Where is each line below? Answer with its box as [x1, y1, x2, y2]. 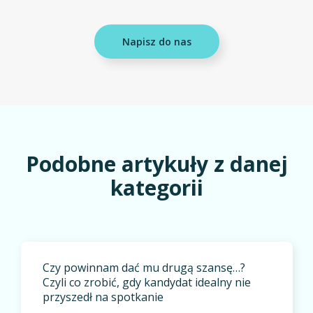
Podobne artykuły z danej [25, 149, 288, 178]
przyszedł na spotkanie [43, 289, 164, 305]
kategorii [110, 173, 203, 202]
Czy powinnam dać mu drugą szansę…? [43, 259, 246, 275]
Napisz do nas [122, 35, 191, 49]
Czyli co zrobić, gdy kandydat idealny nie [43, 274, 252, 290]
